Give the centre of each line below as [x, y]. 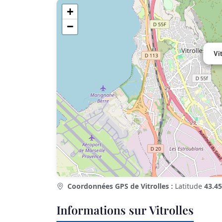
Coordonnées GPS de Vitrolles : [120, 186]
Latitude [189, 186]
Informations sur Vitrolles [125, 210]
